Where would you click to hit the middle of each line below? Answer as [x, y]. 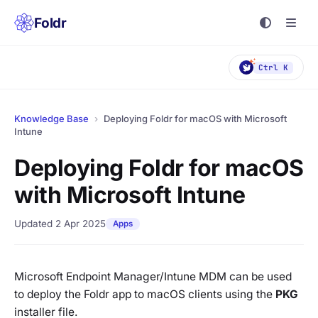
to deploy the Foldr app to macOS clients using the [145, 294]
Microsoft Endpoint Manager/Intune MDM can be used [153, 276]
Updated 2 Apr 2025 [60, 224]
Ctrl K [273, 67]
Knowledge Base [51, 119]
